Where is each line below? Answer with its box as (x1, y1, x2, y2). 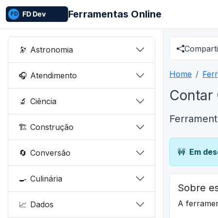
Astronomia (30, 44, 73, 54)
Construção (30, 122, 74, 132)
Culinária (30, 173, 63, 183)
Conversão (30, 147, 71, 158)
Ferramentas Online (68, 8, 162, 20)
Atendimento (30, 70, 77, 80)
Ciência (30, 96, 57, 106)
